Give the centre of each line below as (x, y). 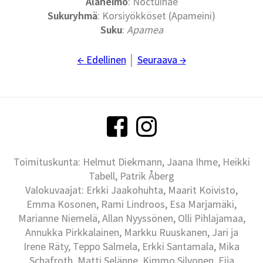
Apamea (145, 30)
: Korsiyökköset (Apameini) (156, 16)
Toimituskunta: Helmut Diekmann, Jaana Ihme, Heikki (131, 162)
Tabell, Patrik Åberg (131, 176)
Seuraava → (161, 60)
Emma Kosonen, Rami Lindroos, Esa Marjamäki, (131, 204)
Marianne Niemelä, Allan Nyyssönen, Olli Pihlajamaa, (131, 218)
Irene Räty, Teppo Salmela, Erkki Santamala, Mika (131, 247)
